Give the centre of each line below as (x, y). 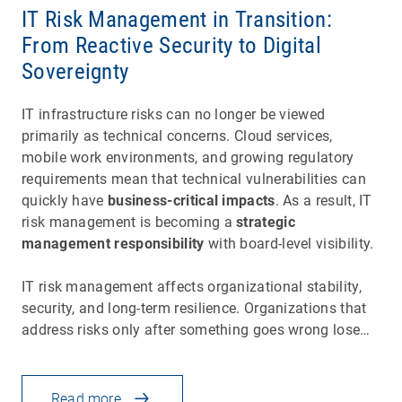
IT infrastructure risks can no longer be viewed (174, 114)
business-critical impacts (191, 200)
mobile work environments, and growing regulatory (188, 157)
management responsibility (113, 243)
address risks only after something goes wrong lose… (196, 329)
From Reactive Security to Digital (171, 45)
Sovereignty (75, 71)
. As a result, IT (323, 200)
